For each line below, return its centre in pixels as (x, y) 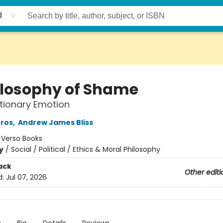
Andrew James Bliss (55, 122)
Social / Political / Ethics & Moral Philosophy (85, 149)
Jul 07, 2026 (26, 177)
